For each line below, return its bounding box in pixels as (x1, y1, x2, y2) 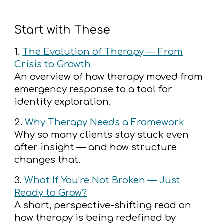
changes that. (14, 154, 81, 165)
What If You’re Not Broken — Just (24, 175, 181, 185)
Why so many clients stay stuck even (14, 129, 189, 140)
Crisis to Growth (14, 59, 91, 69)
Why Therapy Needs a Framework (25, 117, 185, 127)
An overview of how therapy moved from (14, 71, 203, 82)
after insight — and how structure (14, 142, 177, 152)
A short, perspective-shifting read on (14, 200, 192, 210)
